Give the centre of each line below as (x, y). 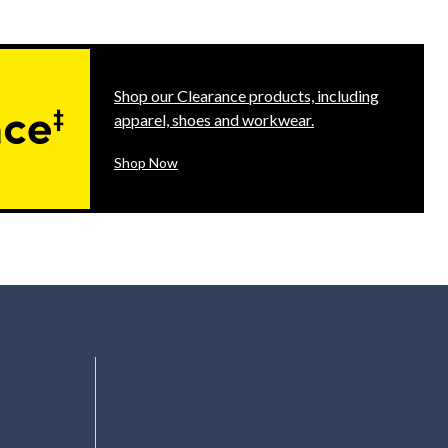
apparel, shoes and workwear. (214, 120)
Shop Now (146, 163)
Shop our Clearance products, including (246, 96)
